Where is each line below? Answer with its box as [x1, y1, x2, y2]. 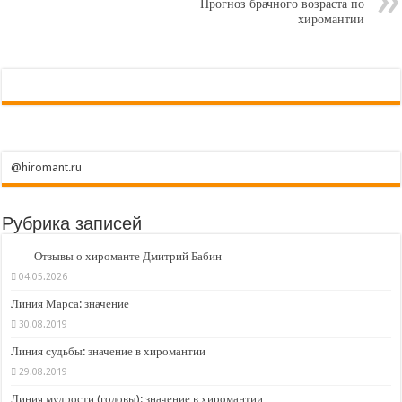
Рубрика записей [2, 214, 143, 234]
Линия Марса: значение [11, 297, 130, 311]
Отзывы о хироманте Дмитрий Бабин [34, 249, 223, 264]
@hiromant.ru [11, 161, 83, 175]
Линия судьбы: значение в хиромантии [11, 345, 206, 359]
